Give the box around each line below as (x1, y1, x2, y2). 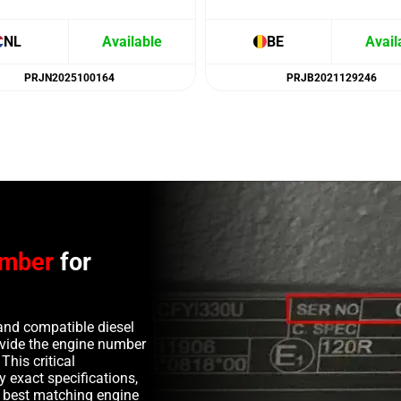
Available (102, 33, 163, 51)
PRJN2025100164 (23, 71, 115, 84)
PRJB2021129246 (286, 71, 378, 84)
